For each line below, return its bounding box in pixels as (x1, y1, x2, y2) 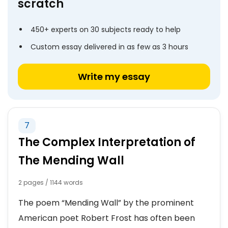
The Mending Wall (18, 153, 124, 168)
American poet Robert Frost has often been (18, 212, 195, 224)
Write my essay (78, 70, 150, 83)
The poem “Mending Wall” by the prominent (18, 197, 194, 209)
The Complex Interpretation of (18, 134, 195, 150)
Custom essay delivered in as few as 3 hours (31, 42, 188, 52)
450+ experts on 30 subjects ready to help (31, 24, 181, 35)
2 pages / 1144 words (18, 178, 83, 187)
